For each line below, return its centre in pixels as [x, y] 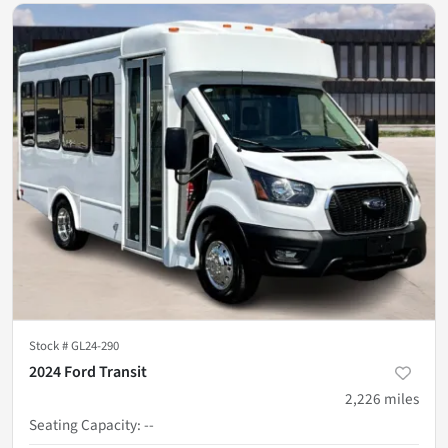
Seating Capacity [83, 425]
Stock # [50, 346]
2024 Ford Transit [88, 372]
